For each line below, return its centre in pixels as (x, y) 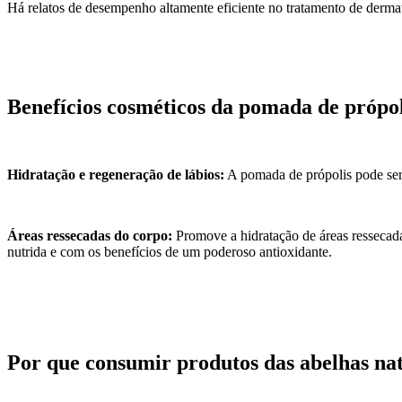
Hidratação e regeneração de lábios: (116, 175)
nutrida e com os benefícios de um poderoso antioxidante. (170, 252)
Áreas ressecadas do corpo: (92, 236)
